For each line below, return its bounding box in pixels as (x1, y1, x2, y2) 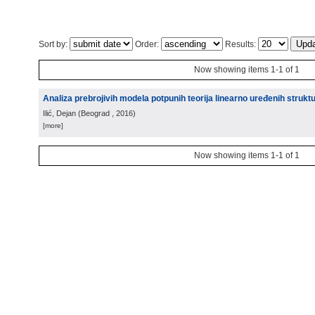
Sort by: (39, 39, 70, 49)
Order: (133, 39, 161, 49)
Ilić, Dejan (43, 109, 76, 117)
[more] (43, 122, 63, 129)
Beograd (81, 109, 110, 117)
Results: (223, 39, 258, 49)
